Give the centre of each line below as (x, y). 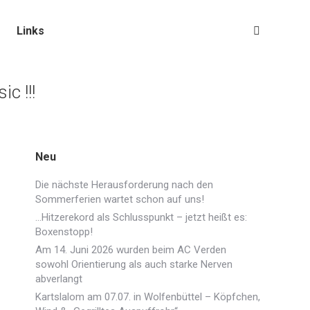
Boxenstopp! (64, 232)
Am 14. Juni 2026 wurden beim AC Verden (131, 250)
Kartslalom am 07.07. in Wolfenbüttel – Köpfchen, (148, 297)
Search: (270, 34)
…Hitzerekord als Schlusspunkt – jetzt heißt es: (141, 217)
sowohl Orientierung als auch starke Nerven (134, 264)
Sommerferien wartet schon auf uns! (120, 199)
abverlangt (59, 279)
